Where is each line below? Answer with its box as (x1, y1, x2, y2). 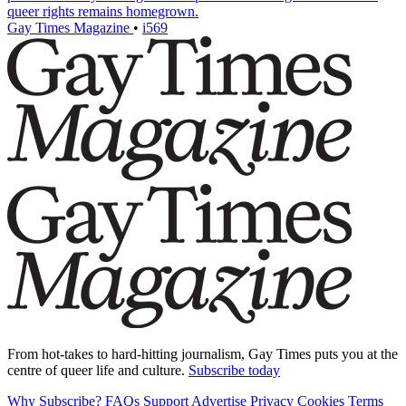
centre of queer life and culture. (7, 362, 188, 379)
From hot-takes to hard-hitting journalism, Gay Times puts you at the (7, 346, 398, 362)
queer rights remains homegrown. (7, 4, 198, 20)
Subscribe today (188, 362, 280, 379)
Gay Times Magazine (7, 20, 133, 36)
